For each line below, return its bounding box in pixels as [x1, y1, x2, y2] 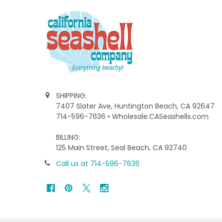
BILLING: [55, 132, 80, 142]
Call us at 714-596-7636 [55, 158, 140, 168]
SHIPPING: [55, 90, 87, 101]
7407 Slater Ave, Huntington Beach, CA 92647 [55, 101, 215, 111]
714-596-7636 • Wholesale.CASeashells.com [55, 111, 209, 121]
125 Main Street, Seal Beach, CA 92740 [55, 142, 187, 153]
